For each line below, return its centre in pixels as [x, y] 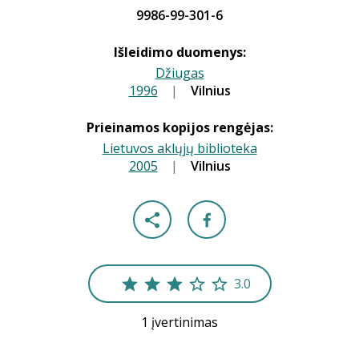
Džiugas [179, 73]
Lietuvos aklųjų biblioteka [179, 148]
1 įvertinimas [179, 322]
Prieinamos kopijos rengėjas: [179, 127]
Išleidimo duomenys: [179, 52]
